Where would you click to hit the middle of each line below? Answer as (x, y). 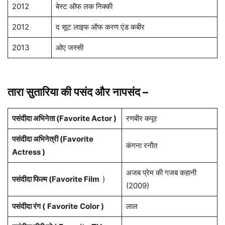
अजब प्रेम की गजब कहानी (161, 173)
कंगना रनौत (141, 146)
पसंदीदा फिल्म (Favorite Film (57, 179)
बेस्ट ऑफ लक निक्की (84, 7)
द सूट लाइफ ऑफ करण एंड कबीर (100, 27)
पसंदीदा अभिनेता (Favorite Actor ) (64, 119)
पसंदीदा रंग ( (28, 206)
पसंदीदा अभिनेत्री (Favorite (52, 139)
